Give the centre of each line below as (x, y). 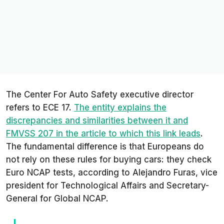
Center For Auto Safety (71, 94)
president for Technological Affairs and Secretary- (107, 185)
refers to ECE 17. (40, 107)
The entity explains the (120, 107)
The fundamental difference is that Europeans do (105, 146)
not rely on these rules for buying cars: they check (109, 159)
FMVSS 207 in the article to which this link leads (103, 133)
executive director (155, 94)
